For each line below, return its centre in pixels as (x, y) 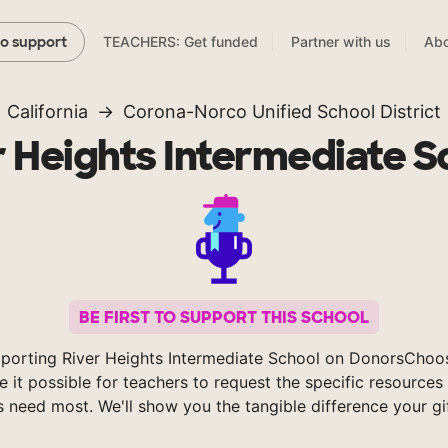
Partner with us (341, 42)
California (47, 112)
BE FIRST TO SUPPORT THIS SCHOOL (224, 317)
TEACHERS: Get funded (180, 42)
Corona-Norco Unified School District (282, 112)
